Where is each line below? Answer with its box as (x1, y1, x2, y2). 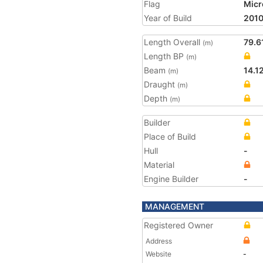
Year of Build (144, 13, 192, 23)
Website (146, 249, 171, 258)
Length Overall (144, 37, 203, 47)
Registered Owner (144, 220, 213, 230)
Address (146, 237, 172, 245)
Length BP (144, 51, 186, 61)
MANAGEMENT (145, 201, 204, 211)
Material (144, 160, 174, 170)
